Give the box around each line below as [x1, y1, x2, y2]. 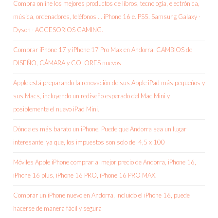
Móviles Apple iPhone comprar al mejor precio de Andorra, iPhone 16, [13, 158, 196, 166]
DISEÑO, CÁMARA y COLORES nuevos [13, 59, 121, 67]
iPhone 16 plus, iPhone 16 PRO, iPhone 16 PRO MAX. [13, 171, 157, 180]
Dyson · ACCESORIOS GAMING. [13, 26, 103, 34]
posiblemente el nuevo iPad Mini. [13, 105, 99, 113]
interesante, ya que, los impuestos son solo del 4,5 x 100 [13, 138, 165, 146]
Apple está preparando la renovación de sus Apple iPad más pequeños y [13, 79, 205, 87]
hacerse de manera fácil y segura [13, 204, 102, 213]
